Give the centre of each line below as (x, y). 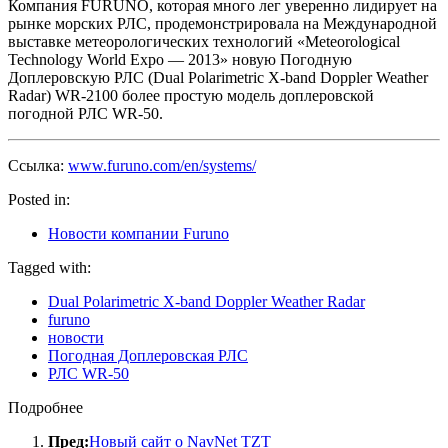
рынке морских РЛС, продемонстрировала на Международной (222, 24)
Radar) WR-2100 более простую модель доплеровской (191, 96)
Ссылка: (38, 166)
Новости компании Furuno (138, 234)
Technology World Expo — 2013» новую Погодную (180, 60)
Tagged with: (49, 268)
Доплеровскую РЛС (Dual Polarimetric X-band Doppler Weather (218, 78)
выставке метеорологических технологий (150, 42)
